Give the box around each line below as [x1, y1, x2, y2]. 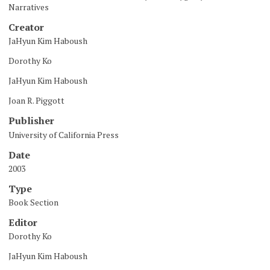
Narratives [8, 1, 49, 13]
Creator [8, 20, 44, 34]
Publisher [8, 114, 54, 128]
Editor [8, 215, 37, 229]
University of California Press [8, 128, 119, 140]
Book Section [8, 196, 58, 208]
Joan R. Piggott [8, 95, 64, 107]
